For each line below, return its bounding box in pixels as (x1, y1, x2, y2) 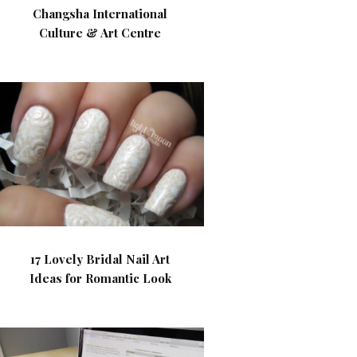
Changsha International (33, 6, 168, 22)
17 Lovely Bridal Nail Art (30, 251, 171, 267)
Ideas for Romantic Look (29, 270, 171, 286)
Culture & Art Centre (39, 25, 162, 41)
